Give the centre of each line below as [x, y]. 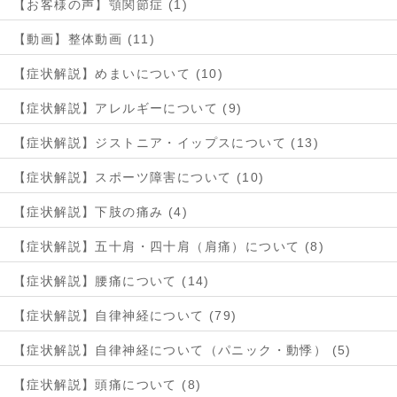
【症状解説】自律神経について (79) [125, 316]
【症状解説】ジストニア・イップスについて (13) [166, 143]
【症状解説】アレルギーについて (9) [128, 109]
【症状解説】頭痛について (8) [108, 385]
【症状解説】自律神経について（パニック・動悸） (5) [183, 350]
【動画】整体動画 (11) [85, 39]
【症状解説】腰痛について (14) [112, 281]
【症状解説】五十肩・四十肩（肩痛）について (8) [169, 247]
